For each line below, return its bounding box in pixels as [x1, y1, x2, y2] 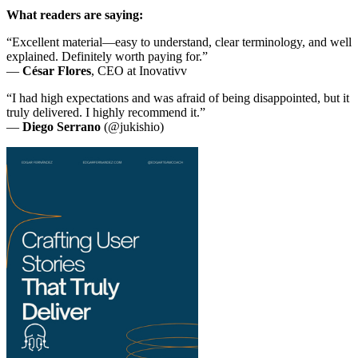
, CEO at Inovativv [91, 63, 187, 78]
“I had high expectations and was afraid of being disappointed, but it [6, 90, 349, 105]
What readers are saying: [6, 7, 143, 22]
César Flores [22, 63, 91, 78]
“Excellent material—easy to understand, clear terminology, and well [6, 34, 352, 49]
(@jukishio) [101, 119, 164, 133]
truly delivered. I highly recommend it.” [6, 105, 205, 119]
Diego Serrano [22, 119, 101, 133]
